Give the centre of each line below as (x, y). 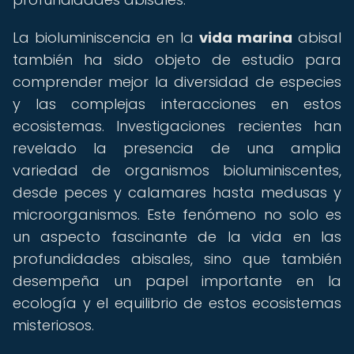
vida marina (245, 38)
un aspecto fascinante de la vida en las (177, 237)
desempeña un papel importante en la (177, 281)
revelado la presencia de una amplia (177, 148)
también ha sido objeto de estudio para (177, 60)
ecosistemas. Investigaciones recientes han (177, 126)
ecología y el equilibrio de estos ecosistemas (177, 303)
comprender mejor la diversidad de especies (177, 82)
